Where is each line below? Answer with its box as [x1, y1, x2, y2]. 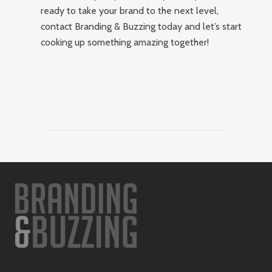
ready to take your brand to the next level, [41, 5, 219, 16]
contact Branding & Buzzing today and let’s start [41, 21, 242, 32]
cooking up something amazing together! [41, 36, 209, 48]
